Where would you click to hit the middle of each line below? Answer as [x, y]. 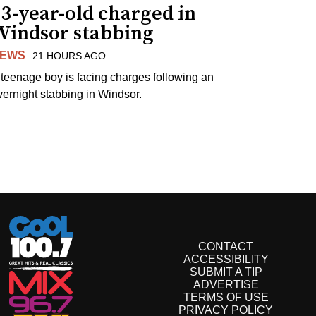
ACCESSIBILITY [226, 260]
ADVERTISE [226, 285]
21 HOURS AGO [69, 55]
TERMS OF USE [226, 298]
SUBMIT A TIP [226, 272]
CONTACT [226, 247]
